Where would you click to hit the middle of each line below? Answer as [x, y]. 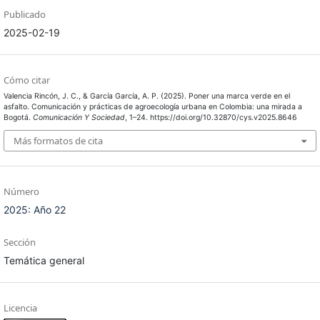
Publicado [24, 14]
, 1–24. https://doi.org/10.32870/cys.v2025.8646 [211, 117]
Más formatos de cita [58, 141]
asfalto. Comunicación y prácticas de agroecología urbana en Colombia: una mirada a [152, 106]
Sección [19, 242]
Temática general [44, 261]
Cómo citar [26, 80]
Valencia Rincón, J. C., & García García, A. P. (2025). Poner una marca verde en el [146, 96]
